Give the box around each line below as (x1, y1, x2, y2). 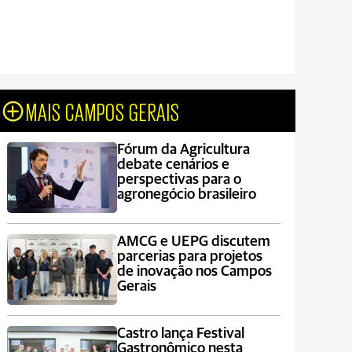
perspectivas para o (116, 172, 241, 187)
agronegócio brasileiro (116, 187, 256, 202)
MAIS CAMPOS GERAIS (26, 98, 181, 123)
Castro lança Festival (116, 326, 244, 341)
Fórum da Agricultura (116, 142, 250, 157)
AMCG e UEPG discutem (116, 234, 270, 249)
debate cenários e (116, 157, 229, 172)
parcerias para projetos (116, 249, 262, 264)
